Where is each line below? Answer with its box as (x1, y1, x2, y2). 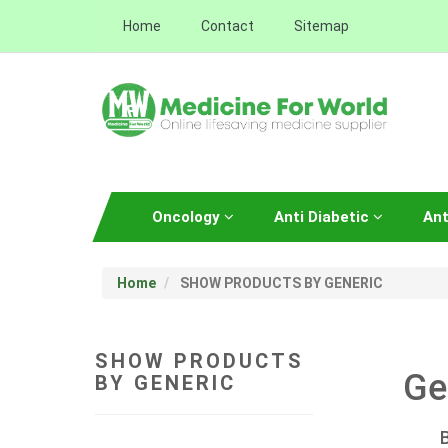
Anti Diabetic (274, 207, 373, 226)
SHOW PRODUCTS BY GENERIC (177, 274, 383, 291)
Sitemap (294, 18, 349, 34)
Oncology (152, 207, 224, 226)
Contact (201, 18, 254, 34)
